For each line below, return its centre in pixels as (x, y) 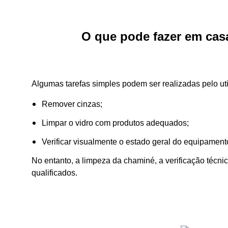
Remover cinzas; (72, 104)
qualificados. (54, 173)
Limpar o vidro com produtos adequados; (115, 123)
